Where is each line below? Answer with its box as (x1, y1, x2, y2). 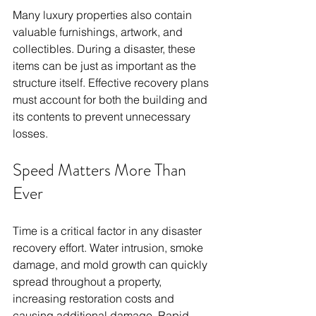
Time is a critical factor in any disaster (13, 224, 205, 238)
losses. (13, 126, 48, 141)
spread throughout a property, (13, 274, 164, 289)
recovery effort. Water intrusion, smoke (13, 241, 206, 255)
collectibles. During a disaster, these (13, 42, 198, 56)
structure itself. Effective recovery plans (13, 75, 212, 90)
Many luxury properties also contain (13, 8, 195, 23)
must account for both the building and (13, 92, 210, 107)
